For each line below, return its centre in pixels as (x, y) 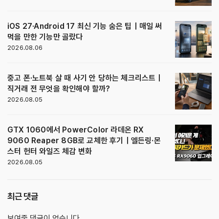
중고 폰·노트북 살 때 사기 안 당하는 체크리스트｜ (85, 78)
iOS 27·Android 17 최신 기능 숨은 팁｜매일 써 (85, 26)
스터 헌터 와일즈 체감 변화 (50, 151)
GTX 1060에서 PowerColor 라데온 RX (76, 130)
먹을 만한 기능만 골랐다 (45, 37)
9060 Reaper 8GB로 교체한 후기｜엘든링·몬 (84, 140)
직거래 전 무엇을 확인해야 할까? (59, 88)
